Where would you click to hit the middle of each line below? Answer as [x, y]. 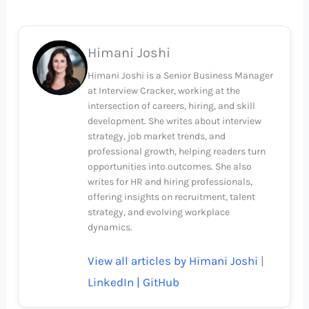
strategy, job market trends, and [157, 137]
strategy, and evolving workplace [159, 212]
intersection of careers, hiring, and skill [172, 106]
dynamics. [110, 228]
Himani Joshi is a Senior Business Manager [181, 76]
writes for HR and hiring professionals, [170, 182]
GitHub [161, 282]
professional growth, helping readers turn [177, 152]
